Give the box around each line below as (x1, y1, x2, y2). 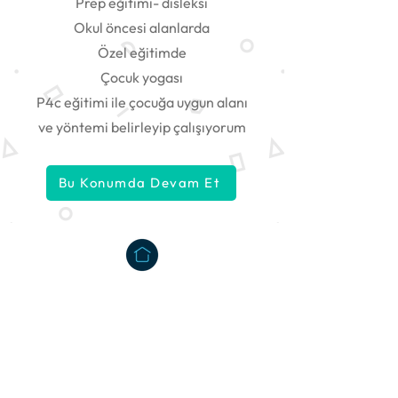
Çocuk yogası (100, 68, 183, 86)
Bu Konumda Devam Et (58, 174, 221, 192)
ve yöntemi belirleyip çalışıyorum (37, 117, 246, 136)
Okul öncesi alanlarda (74, 18, 210, 36)
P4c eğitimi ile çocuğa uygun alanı (36, 92, 248, 111)
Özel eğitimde (97, 43, 187, 61)
